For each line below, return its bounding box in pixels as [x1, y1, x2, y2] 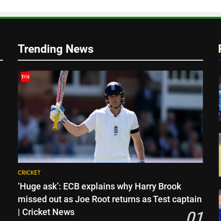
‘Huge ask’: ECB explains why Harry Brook [18, 182, 182, 192]
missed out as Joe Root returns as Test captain [18, 194, 202, 205]
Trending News [18, 41, 94, 56]
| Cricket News [18, 207, 75, 218]
